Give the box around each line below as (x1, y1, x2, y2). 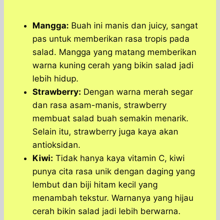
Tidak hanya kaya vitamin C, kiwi (53, 153, 185, 164)
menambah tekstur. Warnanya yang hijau (32, 193, 193, 203)
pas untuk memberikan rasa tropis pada (32, 34, 190, 44)
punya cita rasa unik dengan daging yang (32, 166, 195, 177)
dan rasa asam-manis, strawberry (32, 100, 166, 110)
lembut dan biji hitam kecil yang (32, 180, 158, 190)
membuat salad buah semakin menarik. (32, 113, 189, 124)
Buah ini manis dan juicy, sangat (69, 21, 198, 31)
